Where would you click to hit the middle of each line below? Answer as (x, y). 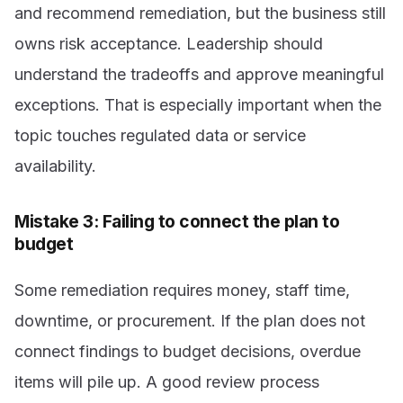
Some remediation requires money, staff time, (182, 290)
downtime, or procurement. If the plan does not (190, 320)
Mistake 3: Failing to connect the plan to (177, 222)
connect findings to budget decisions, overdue (188, 351)
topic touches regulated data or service (160, 136)
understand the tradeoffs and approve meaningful (199, 75)
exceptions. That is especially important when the (198, 105)
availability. (55, 166)
